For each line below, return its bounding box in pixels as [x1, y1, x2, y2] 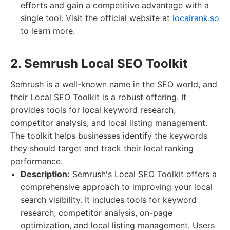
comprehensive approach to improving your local [21, 182, 213, 192]
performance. [10, 156, 63, 166]
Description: [21, 169, 70, 179]
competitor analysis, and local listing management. [10, 118, 207, 128]
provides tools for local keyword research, [10, 105, 176, 115]
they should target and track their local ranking [10, 143, 194, 154]
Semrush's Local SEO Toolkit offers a [70, 169, 217, 179]
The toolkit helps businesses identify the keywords [10, 130, 207, 141]
